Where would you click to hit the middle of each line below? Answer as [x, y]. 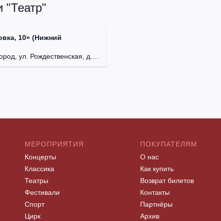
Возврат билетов [167, 181]
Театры [37, 181]
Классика [39, 169]
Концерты [40, 157]
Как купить [157, 169]
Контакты [155, 193]
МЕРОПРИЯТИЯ [54, 144]
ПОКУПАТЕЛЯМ [169, 144]
